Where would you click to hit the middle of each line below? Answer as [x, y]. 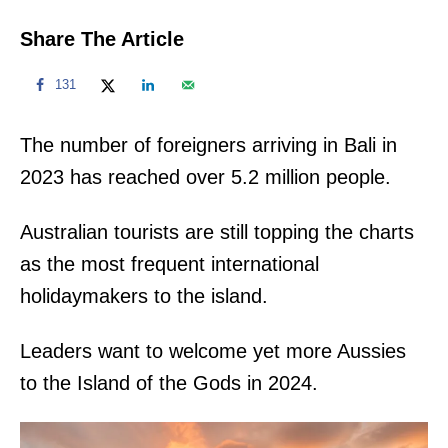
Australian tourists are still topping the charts [217, 231]
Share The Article [102, 38]
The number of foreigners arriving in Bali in [208, 144]
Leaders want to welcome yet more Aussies [213, 350]
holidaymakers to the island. [144, 295]
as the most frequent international [169, 263]
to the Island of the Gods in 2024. [169, 382]
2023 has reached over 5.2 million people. [205, 176]
